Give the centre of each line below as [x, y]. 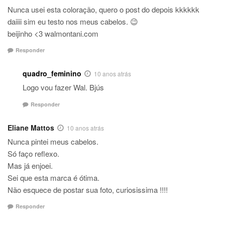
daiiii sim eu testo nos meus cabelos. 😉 [73, 21]
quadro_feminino [52, 74]
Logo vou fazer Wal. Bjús [63, 87]
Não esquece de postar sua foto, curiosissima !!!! [88, 189]
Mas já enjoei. [30, 165]
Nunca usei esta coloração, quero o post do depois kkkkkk [103, 9]
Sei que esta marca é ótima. [53, 177]
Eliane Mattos [31, 127]
